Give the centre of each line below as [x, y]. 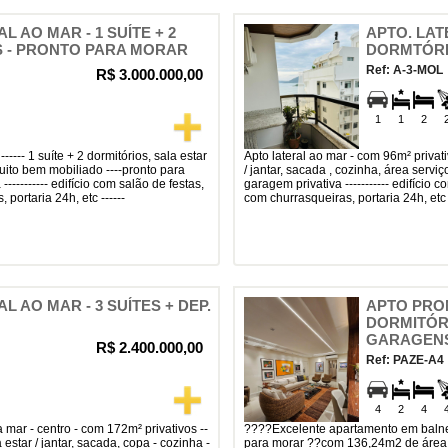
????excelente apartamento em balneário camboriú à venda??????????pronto [262, 429]
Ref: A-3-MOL [404, 70]
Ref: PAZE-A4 [405, 360]
